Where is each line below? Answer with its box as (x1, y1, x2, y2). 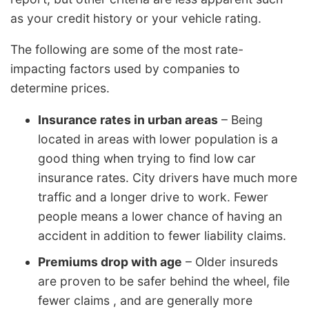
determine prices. (10, 81, 110, 96)
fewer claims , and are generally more (38, 292, 252, 308)
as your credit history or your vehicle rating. (10, 10, 261, 26)
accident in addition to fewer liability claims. (38, 228, 286, 243)
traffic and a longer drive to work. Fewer (38, 189, 268, 204)
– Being (218, 112, 263, 127)
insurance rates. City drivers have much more (38, 170, 297, 185)
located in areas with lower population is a (38, 131, 278, 146)
